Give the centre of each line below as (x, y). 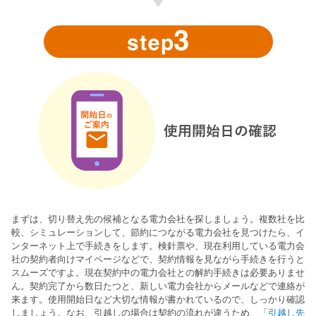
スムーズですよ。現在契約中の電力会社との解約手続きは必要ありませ (158, 272)
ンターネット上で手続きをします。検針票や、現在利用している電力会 (158, 245)
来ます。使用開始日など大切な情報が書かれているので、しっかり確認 (158, 299)
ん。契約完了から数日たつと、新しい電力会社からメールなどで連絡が (158, 286)
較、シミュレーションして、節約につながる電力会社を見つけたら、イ (158, 232)
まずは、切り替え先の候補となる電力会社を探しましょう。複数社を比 (158, 219)
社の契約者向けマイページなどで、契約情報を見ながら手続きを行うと (158, 259)
